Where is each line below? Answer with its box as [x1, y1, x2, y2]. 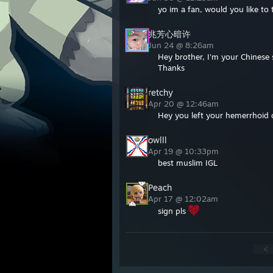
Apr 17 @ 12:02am [148, 194, 221, 204]
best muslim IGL [158, 158, 218, 168]
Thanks [158, 63, 185, 73]
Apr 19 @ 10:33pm [148, 146, 221, 156]
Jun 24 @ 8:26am [148, 40, 216, 50]
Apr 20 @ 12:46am [148, 99, 221, 108]
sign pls [158, 206, 188, 216]
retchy [148, 87, 173, 97]
